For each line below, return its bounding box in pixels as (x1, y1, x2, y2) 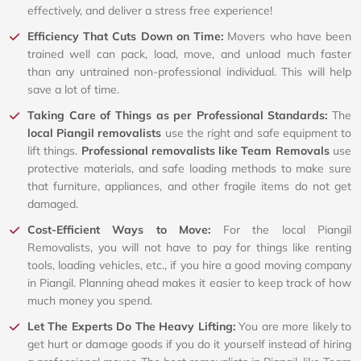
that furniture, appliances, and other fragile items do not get (27, 179, 351, 194)
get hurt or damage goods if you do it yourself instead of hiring (27, 337, 351, 352)
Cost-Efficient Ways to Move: (27, 222, 223, 238)
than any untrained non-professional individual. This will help (27, 64, 351, 80)
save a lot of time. (27, 82, 119, 98)
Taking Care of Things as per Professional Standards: (27, 108, 332, 123)
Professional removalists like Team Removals (81, 143, 330, 159)
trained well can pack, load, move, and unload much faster (27, 47, 351, 62)
